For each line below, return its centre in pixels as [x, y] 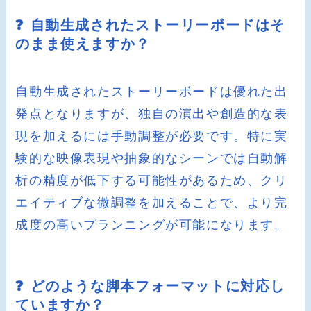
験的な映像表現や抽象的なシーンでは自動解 [152, 159]
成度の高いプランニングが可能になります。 [152, 225]
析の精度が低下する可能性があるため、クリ [152, 181]
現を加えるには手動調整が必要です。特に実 [152, 136]
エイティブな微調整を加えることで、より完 [152, 203]
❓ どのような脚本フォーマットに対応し [151, 286]
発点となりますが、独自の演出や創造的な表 [152, 114]
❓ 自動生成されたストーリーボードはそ [151, 25]
